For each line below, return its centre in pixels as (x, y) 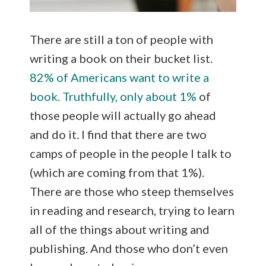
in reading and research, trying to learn (132, 210)
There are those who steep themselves (132, 191)
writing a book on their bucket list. (121, 58)
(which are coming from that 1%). (117, 172)
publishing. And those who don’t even (129, 248)
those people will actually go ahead (123, 115)
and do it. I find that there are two (118, 134)
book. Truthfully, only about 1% (113, 96)
